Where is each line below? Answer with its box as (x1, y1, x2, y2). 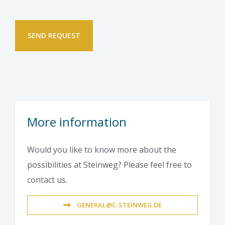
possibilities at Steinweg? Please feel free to (27, 159, 192, 171)
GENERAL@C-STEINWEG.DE (77, 200, 162, 210)
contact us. (27, 174, 67, 186)
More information (27, 114, 127, 131)
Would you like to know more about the (27, 144, 176, 156)
